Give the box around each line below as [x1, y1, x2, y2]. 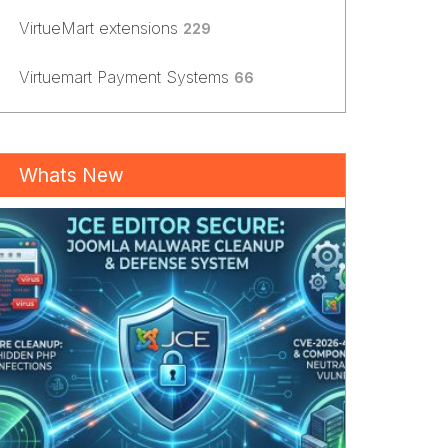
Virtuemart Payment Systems [18, 67, 234, 88]
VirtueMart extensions [18, 18, 183, 39]
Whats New [18, 163, 124, 188]
